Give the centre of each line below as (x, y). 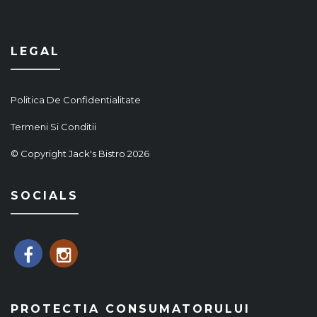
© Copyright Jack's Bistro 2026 (80, 154)
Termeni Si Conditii (53, 127)
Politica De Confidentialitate (76, 100)
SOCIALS (45, 196)
